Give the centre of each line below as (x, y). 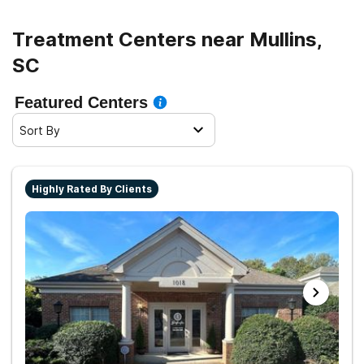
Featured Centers (81, 102)
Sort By (40, 130)
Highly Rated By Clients (92, 189)
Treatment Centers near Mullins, (167, 39)
